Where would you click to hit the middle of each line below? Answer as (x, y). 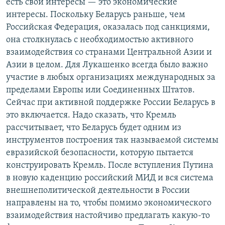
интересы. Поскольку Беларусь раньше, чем (96, 15)
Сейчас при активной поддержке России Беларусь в (111, 103)
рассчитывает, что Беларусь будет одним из (94, 128)
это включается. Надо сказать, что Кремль (91, 115)
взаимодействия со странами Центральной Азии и (109, 52)
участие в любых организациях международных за (111, 78)
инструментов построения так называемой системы (112, 140)
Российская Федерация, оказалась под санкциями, (108, 27)
